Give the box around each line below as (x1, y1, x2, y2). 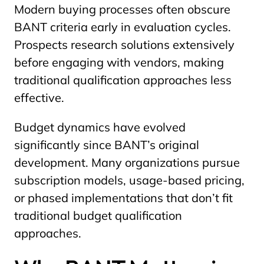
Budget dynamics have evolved (14, 120, 186, 134)
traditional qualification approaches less (14, 72, 232, 87)
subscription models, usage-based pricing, (14, 173, 245, 187)
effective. (14, 90, 64, 105)
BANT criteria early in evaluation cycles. (14, 19, 231, 34)
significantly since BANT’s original (14, 137, 199, 152)
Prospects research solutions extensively (14, 37, 235, 52)
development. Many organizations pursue (14, 155, 240, 170)
